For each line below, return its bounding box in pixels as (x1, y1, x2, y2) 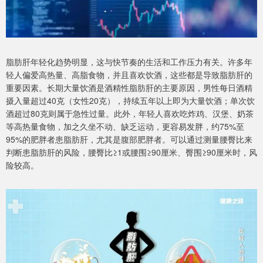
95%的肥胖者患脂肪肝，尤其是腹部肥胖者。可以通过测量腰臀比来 (6, 133, 252, 146)
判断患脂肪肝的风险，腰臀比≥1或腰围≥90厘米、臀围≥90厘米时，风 (6, 146, 257, 159)
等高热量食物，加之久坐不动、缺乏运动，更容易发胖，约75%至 (6, 120, 244, 133)
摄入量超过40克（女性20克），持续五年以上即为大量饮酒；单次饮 (6, 95, 255, 107)
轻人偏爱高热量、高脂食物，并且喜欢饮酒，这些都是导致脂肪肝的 (6, 69, 252, 81)
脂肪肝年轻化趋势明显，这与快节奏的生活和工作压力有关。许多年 (6, 56, 252, 68)
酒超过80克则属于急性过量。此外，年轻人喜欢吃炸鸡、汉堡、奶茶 (6, 107, 254, 120)
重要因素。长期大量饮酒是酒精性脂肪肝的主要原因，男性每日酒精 (6, 82, 252, 94)
